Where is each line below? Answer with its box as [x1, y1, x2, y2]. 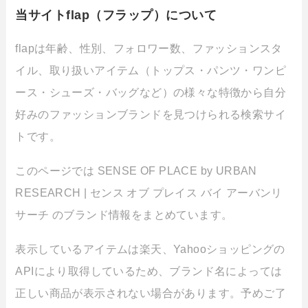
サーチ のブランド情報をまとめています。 [15, 208, 233, 221]
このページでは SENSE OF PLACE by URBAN [15, 164, 257, 177]
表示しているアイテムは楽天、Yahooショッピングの [15, 243, 285, 256]
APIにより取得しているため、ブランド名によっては [15, 265, 283, 278]
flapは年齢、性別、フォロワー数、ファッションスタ [15, 42, 283, 55]
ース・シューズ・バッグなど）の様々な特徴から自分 [15, 86, 287, 99]
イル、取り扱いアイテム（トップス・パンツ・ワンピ [15, 64, 287, 77]
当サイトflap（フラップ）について [15, 8, 217, 22]
